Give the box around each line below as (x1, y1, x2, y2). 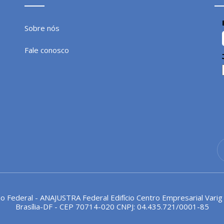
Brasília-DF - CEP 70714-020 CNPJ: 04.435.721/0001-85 (15, 201, 209, 211)
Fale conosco (24, 45, 69, 55)
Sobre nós (24, 23, 59, 33)
